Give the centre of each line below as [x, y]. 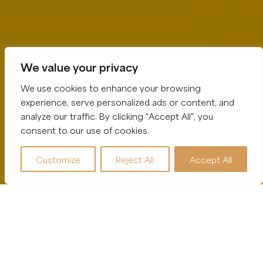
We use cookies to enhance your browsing [111, 87]
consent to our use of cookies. [85, 130]
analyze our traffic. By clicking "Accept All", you [117, 116]
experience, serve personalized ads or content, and [127, 102]
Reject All [135, 159]
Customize [58, 159]
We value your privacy [79, 66]
